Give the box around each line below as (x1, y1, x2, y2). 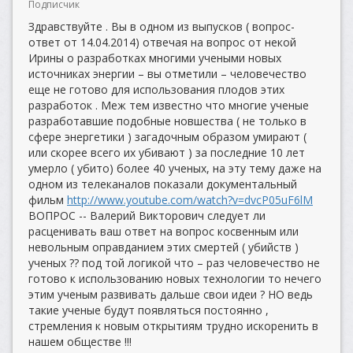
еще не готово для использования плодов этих (28, 82, 284, 97)
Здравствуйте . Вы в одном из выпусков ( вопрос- (28, 19, 295, 34)
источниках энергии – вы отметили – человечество (28, 66, 307, 81)
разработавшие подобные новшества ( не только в (28, 113, 307, 128)
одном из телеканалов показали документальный (28, 176, 297, 191)
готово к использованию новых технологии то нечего (28, 271, 321, 286)
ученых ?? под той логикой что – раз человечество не (28, 255, 320, 270)
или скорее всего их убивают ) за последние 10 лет (28, 145, 305, 160)
